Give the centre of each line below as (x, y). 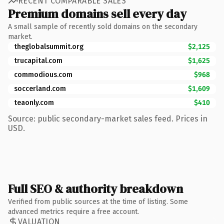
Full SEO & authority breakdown (95, 188)
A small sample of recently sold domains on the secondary (103, 26)
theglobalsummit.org (49, 46)
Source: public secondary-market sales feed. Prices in (108, 118)
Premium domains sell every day (97, 13)
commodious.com (43, 74)
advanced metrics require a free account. (73, 211)
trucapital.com (38, 60)
